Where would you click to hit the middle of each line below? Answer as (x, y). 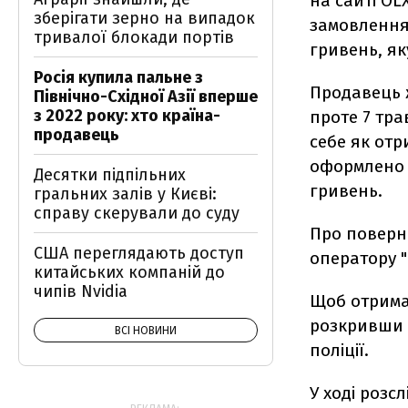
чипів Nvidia (81, 291)
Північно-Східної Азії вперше (146, 97)
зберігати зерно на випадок (144, 18)
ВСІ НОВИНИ (146, 331)
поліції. (339, 350)
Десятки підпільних (110, 175)
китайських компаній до (129, 272)
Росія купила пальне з (118, 77)
